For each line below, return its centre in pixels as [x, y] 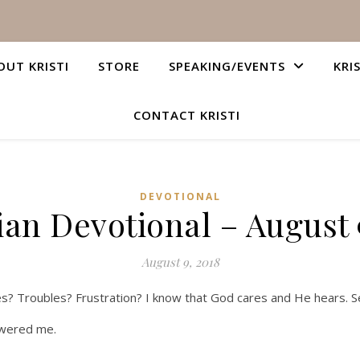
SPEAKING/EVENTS [227, 66]
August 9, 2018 [180, 262]
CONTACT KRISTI [186, 115]
